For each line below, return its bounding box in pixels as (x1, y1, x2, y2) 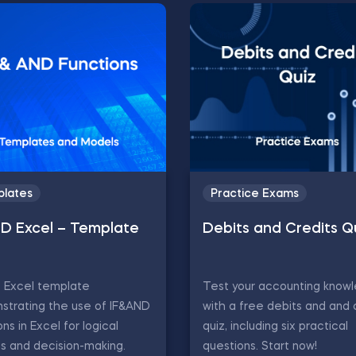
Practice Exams (211, 188, 299, 199)
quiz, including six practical (203, 321, 348, 332)
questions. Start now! (203, 341, 317, 352)
